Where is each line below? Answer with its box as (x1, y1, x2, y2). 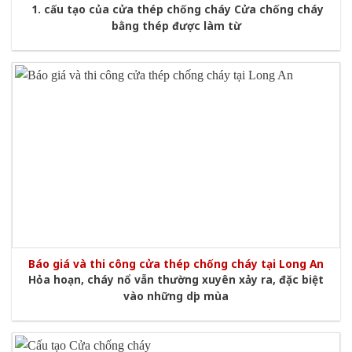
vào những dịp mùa (123, 288, 229, 304)
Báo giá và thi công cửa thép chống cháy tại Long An (28, 256, 324, 272)
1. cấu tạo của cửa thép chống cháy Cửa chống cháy (28, 2, 324, 17)
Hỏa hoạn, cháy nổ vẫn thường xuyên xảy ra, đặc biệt (28, 272, 324, 288)
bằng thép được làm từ (111, 18, 241, 34)
